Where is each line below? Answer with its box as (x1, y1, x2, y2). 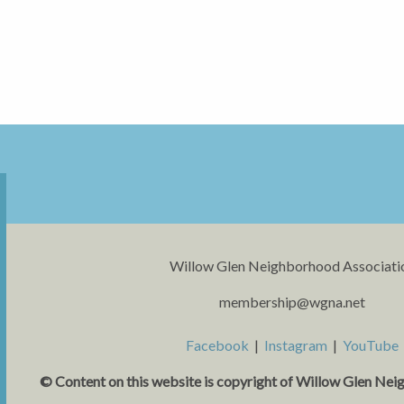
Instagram (264, 336, 328, 354)
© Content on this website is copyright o (40, 372, 289, 390)
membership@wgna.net (219, 293, 366, 311)
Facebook (186, 336, 250, 354)
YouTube (343, 336, 399, 354)
